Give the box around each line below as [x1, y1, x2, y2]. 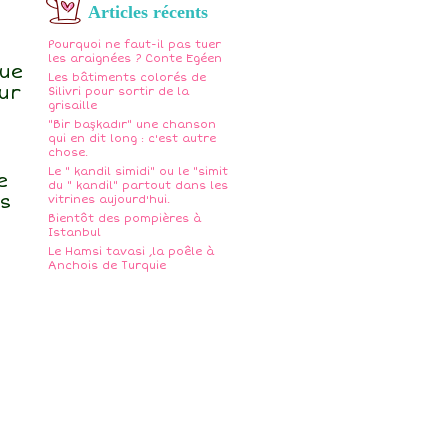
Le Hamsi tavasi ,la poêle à [48, 244, 214, 258]
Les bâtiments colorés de [48, 70, 206, 84]
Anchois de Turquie [48, 258, 166, 272]
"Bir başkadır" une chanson [48, 117, 216, 131]
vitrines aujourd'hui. [48, 192, 170, 206]
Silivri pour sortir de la [48, 84, 189, 98]
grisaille [48, 98, 97, 112]
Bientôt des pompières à [48, 211, 201, 225]
